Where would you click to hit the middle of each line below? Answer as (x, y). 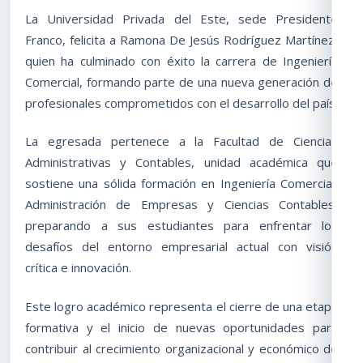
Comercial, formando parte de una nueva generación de (181, 81)
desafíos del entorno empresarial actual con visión (181, 247)
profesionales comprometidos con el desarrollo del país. (181, 102)
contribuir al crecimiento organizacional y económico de (181, 349)
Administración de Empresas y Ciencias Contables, (181, 205)
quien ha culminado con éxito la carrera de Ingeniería (181, 60)
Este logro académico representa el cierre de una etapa (181, 307)
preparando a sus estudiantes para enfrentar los (181, 226)
